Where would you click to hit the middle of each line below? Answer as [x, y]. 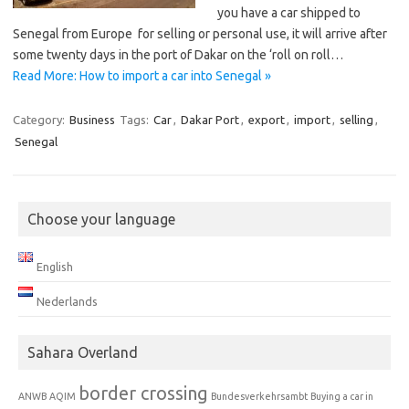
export [267, 119]
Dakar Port [210, 119]
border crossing [143, 393]
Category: [40, 119]
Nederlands [67, 301]
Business [92, 119]
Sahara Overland [83, 352]
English [54, 266]
